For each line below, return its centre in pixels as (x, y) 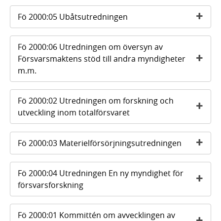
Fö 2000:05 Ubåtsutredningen (73, 17)
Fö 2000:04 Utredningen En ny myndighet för (101, 173)
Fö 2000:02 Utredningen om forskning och (96, 101)
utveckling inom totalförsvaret (74, 113)
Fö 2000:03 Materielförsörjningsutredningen (100, 143)
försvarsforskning (51, 185)
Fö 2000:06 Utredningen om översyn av (90, 47)
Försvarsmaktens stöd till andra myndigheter (102, 58)
